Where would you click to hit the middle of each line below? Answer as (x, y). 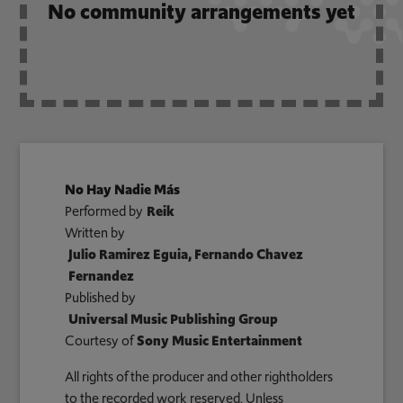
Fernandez (102, 277)
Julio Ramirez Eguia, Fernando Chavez (186, 255)
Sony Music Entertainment (220, 341)
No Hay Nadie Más (123, 190)
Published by (101, 298)
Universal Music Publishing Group (174, 320)
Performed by (104, 212)
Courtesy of (99, 341)
